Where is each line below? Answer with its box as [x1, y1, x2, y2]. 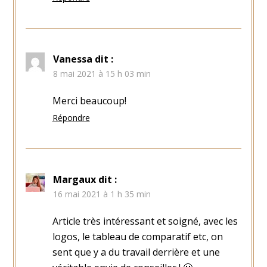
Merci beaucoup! [52, 94, 126, 108]
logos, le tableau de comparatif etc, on [52, 230, 223, 244]
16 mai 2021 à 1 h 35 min [52, 188, 151, 200]
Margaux [52, 173, 96, 187]
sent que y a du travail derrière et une [52, 246, 220, 259]
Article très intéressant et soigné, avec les [52, 215, 238, 228]
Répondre [52, 112, 90, 124]
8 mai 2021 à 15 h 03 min [52, 68, 151, 80]
